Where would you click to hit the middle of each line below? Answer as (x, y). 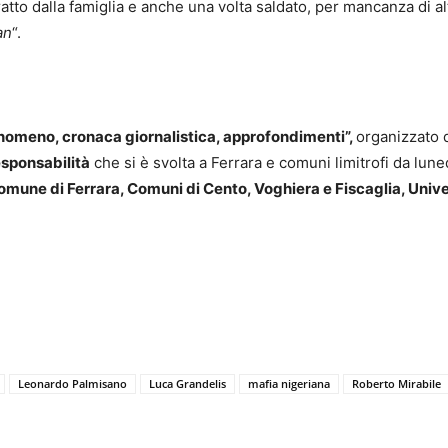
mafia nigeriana (289, 383)
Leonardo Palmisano (72, 383)
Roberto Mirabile (396, 383)
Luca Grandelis (187, 383)
